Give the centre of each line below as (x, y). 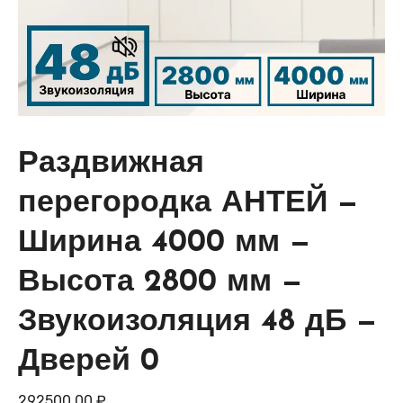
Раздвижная (111, 165)
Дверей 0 (89, 363)
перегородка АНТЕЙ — (188, 204)
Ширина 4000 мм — (164, 244)
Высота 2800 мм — (160, 283)
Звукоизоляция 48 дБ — (197, 323)
